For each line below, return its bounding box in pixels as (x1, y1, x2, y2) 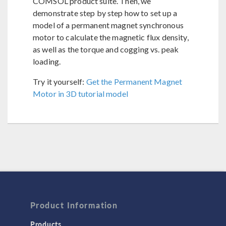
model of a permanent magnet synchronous (33, 20, 184, 30)
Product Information (30, 199, 118, 211)
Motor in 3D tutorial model (33, 89, 128, 98)
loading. (33, 56, 61, 66)
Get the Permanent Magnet (86, 77, 183, 86)
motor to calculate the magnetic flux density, (33, 32, 189, 42)
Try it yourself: (33, 77, 86, 86)
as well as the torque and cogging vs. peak (33, 44, 179, 54)
